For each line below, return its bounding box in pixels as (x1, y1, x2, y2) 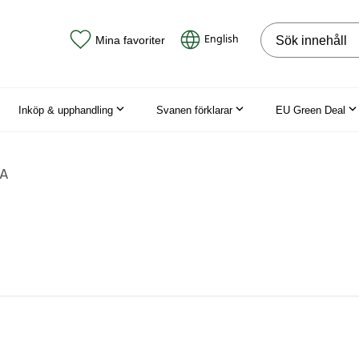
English (204, 30, 239, 49)
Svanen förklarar (156, 103, 232, 116)
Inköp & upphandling (18, 103, 113, 116)
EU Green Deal (276, 103, 345, 116)
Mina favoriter (95, 33, 165, 46)
